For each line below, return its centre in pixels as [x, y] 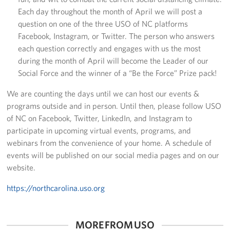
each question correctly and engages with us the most [109, 48]
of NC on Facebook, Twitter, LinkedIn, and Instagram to [100, 118]
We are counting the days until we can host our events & [103, 93]
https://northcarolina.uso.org [56, 188]
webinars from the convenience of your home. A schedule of [109, 142]
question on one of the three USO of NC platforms [103, 23]
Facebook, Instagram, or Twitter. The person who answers [116, 36]
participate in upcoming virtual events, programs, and [99, 130]
